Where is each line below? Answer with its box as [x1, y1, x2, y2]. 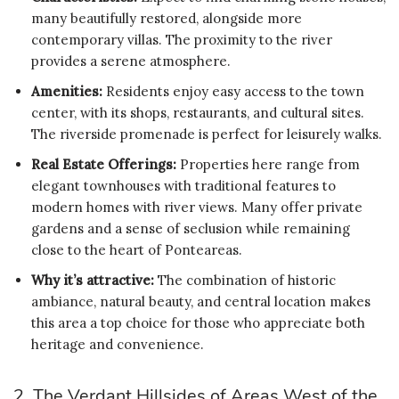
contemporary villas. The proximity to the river [31, 30, 332, 48]
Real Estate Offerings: [31, 155, 176, 173]
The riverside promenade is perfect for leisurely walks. [31, 125, 382, 142]
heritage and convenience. [31, 335, 204, 353]
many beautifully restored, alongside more [31, 9, 302, 27]
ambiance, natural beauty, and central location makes [31, 292, 370, 310]
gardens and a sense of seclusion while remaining [31, 219, 350, 237]
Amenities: [31, 82, 102, 100]
